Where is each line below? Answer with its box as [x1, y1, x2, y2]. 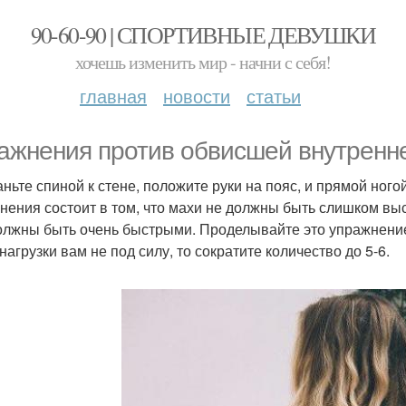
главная [80, 82, 147, 109]
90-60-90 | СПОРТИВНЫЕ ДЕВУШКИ [30, 19, 376, 50]
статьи [246, 82, 301, 109]
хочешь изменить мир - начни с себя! [75, 50, 331, 74]
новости [163, 82, 230, 109]
